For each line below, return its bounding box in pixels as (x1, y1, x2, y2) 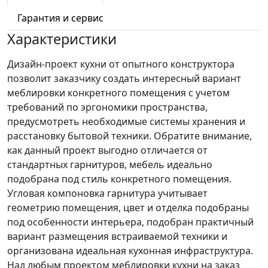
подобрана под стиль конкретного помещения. (7, 172, 232, 185)
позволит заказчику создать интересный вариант (7, 72, 241, 85)
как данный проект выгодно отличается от (7, 144, 208, 157)
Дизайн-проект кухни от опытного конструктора (7, 57, 234, 71)
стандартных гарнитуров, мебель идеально (7, 158, 212, 171)
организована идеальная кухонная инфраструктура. (7, 244, 253, 257)
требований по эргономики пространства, (7, 100, 208, 114)
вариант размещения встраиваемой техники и (7, 230, 227, 243)
